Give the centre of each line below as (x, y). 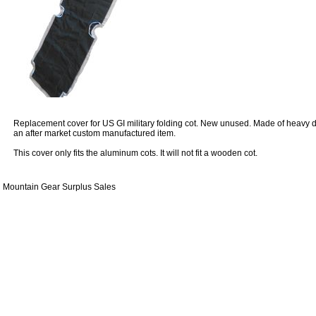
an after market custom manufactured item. (95, 134)
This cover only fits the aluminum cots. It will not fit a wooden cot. (135, 153)
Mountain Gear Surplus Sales (59, 187)
